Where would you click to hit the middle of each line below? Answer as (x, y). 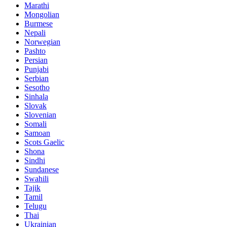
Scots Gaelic (44, 142)
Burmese (39, 23)
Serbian (36, 78)
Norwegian (42, 42)
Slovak (35, 105)
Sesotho (37, 87)
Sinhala (36, 96)
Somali (35, 124)
